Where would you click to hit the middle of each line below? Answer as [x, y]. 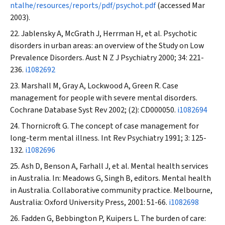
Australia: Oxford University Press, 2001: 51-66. [89, 202]
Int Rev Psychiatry [132, 138]
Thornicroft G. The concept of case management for [110, 126]
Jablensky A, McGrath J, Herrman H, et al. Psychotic [109, 34]
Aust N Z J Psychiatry [121, 58]
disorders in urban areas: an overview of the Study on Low [107, 46]
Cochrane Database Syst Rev [59, 110]
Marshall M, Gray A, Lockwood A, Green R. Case [100, 86]
